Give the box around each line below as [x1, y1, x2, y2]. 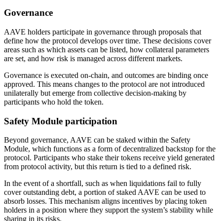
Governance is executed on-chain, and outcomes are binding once [4, 71, 208, 79]
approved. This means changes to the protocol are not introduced [4, 79, 205, 88]
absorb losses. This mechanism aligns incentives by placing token [4, 197, 207, 206]
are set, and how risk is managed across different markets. [4, 54, 183, 63]
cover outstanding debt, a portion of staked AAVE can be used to [4, 188, 206, 197]
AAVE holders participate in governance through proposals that [4, 27, 201, 36]
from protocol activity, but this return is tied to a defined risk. [4, 162, 191, 171]
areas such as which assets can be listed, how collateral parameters [4, 45, 209, 54]
